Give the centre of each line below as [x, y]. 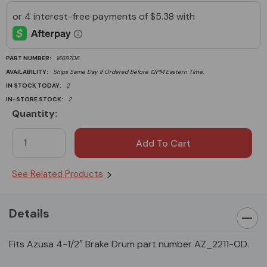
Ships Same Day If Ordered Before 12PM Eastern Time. [128, 72]
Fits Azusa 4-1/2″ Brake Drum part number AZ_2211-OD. [129, 244]
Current [31, 122]
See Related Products [58, 174]
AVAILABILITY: [27, 72]
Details [29, 213]
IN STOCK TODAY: [34, 85]
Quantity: [35, 113]
